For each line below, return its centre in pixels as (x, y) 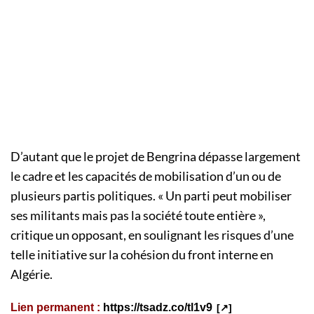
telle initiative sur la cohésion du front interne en (142, 255)
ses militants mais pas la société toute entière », (138, 216)
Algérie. (33, 274)
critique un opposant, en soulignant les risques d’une (152, 235)
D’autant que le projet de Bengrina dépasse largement (156, 157)
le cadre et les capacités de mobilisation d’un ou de (146, 176)
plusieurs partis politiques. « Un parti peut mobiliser (151, 196)
